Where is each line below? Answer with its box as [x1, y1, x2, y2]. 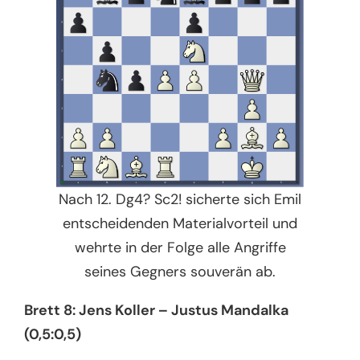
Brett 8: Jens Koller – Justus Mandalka [24, 300, 289, 320]
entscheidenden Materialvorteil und [63, 213, 297, 233]
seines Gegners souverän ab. [84, 261, 276, 281]
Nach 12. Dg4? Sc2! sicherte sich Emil [59, 189, 301, 209]
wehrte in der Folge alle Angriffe [74, 237, 286, 257]
